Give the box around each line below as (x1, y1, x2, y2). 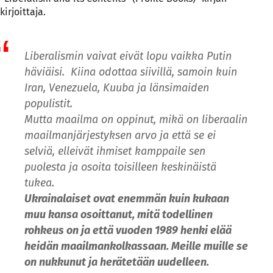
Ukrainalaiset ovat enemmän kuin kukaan (24, 192, 229, 205)
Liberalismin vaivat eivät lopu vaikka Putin (24, 49, 232, 63)
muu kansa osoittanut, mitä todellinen (24, 208, 213, 221)
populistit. (24, 97, 73, 110)
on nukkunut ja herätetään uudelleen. (24, 255, 211, 269)
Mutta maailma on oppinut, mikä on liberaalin (24, 113, 247, 126)
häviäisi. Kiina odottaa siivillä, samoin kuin (24, 65, 237, 79)
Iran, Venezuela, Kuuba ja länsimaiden (24, 81, 209, 94)
